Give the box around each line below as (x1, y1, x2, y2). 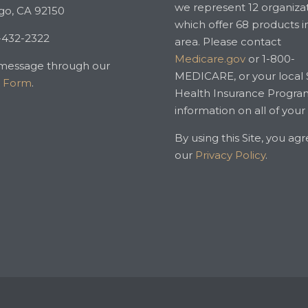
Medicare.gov (175, 52, 245, 66)
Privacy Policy (195, 148, 265, 162)
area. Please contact (175, 35, 281, 49)
